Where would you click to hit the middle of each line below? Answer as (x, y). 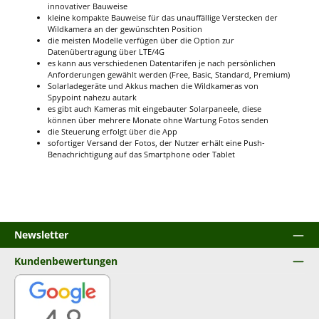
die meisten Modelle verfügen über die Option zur (141, 40)
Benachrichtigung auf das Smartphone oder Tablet (141, 154)
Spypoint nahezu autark (92, 97)
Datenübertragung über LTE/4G (106, 51)
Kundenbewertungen (66, 261)
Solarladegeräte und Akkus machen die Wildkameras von (153, 85)
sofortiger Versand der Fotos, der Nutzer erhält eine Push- (156, 142)
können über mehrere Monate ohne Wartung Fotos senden (158, 120)
